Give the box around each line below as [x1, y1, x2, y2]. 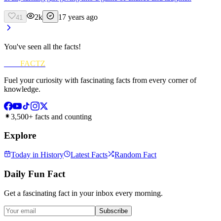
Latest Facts [71, 150, 108, 159]
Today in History [11, 150, 64, 159]
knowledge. [4, 84, 40, 93]
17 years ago [58, 12, 98, 21]
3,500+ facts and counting [11, 112, 92, 121]
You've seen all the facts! [4, 42, 81, 51]
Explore [4, 130, 36, 141]
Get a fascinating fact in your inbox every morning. [4, 188, 163, 197]
